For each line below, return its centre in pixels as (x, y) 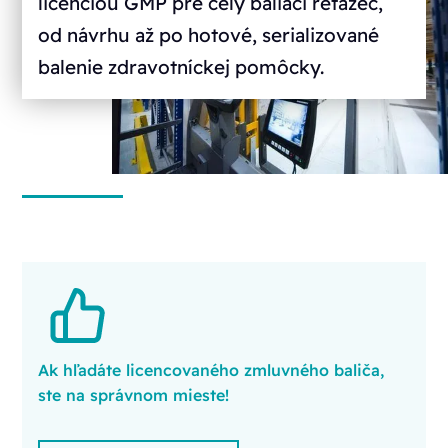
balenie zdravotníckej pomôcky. (181, 67)
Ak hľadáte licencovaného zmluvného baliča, (211, 370)
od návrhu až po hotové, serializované (209, 35)
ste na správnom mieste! (134, 395)
